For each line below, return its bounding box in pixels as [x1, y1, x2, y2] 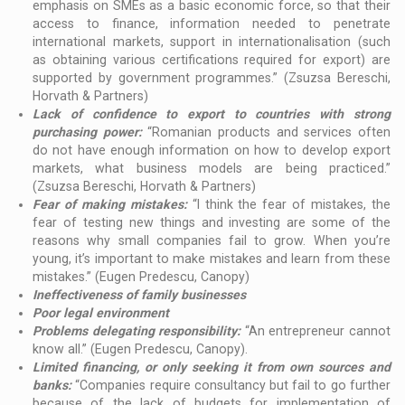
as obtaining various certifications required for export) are [33, 52, 391, 68]
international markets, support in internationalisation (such [33, 34, 391, 50]
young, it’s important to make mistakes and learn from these [33, 251, 391, 267]
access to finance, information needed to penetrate [33, 16, 391, 32]
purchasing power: [33, 125, 148, 140]
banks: [33, 378, 76, 393]
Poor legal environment [33, 306, 170, 321]
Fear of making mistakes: [33, 197, 193, 212]
